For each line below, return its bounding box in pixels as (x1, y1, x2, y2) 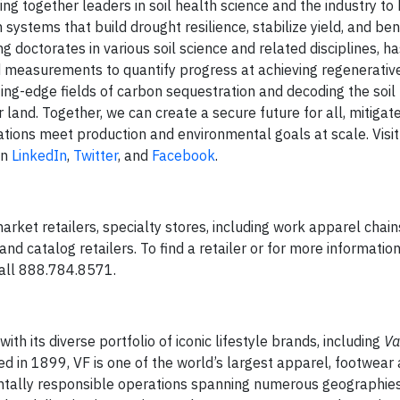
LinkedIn (12, 146, 67, 164)
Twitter (73, 146, 118, 164)
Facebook (152, 146, 215, 164)
